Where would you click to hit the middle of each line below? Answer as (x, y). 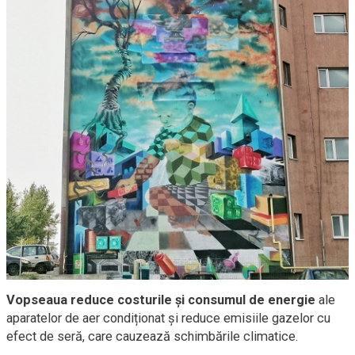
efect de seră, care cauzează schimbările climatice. (153, 337)
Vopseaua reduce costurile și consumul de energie (161, 300)
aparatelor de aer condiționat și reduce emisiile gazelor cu (168, 319)
